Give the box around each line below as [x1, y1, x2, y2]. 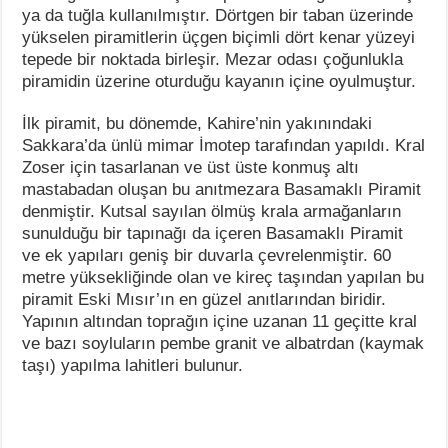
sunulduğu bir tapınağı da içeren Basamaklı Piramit [22, 223, 404, 243]
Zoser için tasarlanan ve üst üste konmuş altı [22, 157, 360, 177]
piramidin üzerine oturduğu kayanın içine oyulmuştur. [22, 71, 417, 91]
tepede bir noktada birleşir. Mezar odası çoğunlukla [22, 49, 404, 69]
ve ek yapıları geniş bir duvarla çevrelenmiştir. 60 [22, 245, 392, 265]
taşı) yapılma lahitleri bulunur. [22, 355, 244, 375]
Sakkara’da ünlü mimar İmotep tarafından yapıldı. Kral [22, 135, 426, 155]
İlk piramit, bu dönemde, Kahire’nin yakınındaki [22, 113, 373, 133]
